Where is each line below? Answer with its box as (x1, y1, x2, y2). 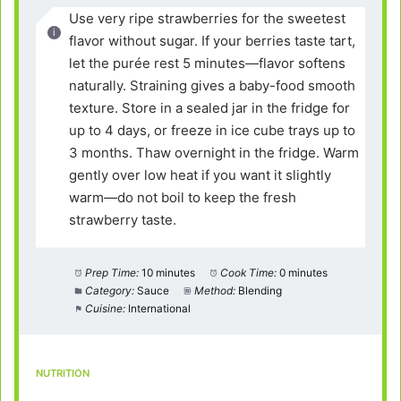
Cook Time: (219, 266, 277, 280)
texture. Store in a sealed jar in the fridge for (69, 98, 351, 116)
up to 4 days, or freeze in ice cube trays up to (69, 121, 356, 139)
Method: (193, 284, 235, 298)
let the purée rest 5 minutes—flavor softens (69, 54, 346, 72)
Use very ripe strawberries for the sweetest (69, 9, 346, 27)
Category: (84, 284, 134, 298)
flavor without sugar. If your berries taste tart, (69, 31, 356, 49)
